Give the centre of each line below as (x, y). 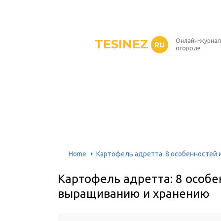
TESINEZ (122, 44)
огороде (188, 48)
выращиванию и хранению (134, 194)
